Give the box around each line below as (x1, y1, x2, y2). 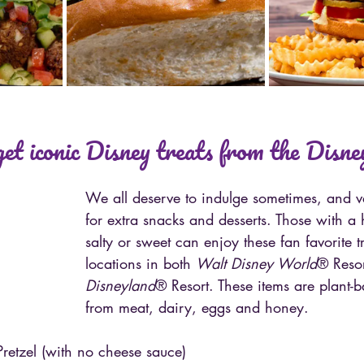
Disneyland (85, 275, 155, 295)
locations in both (85, 253, 196, 273)
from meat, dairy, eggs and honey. (85, 297, 309, 317)
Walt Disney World (196, 253, 317, 273)
